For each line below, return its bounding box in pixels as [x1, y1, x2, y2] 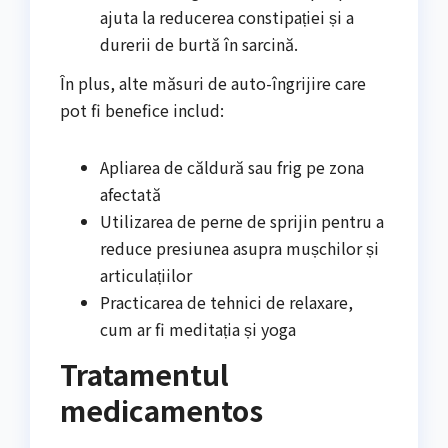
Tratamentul [60, 354, 229, 395]
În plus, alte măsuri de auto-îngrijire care [60, 71, 366, 96]
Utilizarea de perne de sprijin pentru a [100, 209, 384, 234]
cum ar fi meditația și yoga [100, 317, 296, 342]
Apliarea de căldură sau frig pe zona [100, 155, 364, 180]
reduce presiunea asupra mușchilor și [100, 236, 379, 261]
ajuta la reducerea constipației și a [100, 4, 354, 29]
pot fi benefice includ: [60, 98, 224, 123]
